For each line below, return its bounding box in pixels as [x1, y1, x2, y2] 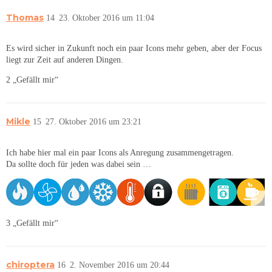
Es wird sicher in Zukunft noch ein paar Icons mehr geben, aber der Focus [6, 44, 262, 53]
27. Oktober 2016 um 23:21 [46, 117, 141, 127]
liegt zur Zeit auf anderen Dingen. [6, 55, 123, 65]
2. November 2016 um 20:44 [70, 260, 169, 270]
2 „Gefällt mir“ [6, 75, 58, 85]
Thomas [6, 12, 44, 23]
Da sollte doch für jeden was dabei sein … [6, 159, 151, 169]
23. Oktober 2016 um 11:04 [59, 13, 154, 22]
